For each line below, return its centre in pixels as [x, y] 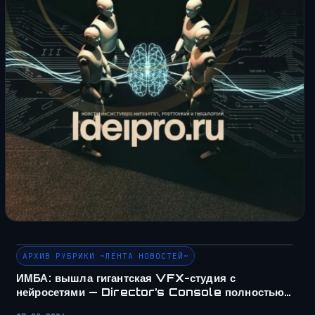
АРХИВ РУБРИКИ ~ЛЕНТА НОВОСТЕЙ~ [106, 256]
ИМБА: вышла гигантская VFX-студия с [126, 278]
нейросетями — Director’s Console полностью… [154, 292]
